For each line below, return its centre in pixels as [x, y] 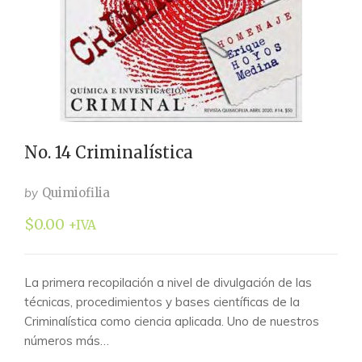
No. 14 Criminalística [109, 152]
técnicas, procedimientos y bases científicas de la [162, 302]
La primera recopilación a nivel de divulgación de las [168, 282]
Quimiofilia [76, 193]
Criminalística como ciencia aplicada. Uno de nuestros [172, 321]
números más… [67, 341]
